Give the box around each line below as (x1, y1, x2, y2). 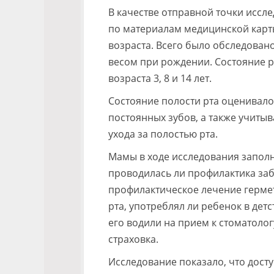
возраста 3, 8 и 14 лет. (108, 72, 212, 85)
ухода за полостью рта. (108, 127, 218, 141)
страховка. (108, 232, 158, 246)
